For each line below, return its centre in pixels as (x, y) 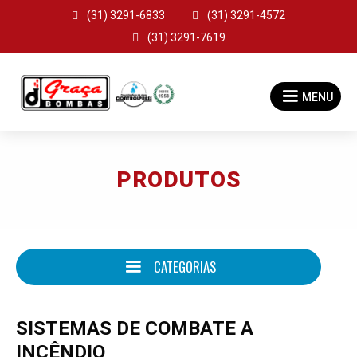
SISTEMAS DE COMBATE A (135, 328)
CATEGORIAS (185, 266)
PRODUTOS (178, 179)
